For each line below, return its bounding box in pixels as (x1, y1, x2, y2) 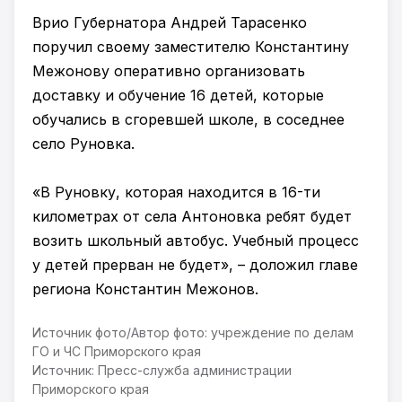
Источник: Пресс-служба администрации (32, 363, 292, 378)
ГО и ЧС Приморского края (32, 344, 201, 359)
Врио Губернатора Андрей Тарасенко (32, 13, 307, 31)
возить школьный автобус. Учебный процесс (32, 232, 359, 249)
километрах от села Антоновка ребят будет (32, 207, 352, 225)
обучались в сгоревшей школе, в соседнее (32, 110, 345, 128)
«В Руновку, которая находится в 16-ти (32, 183, 320, 201)
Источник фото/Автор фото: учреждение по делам (32, 325, 354, 340)
